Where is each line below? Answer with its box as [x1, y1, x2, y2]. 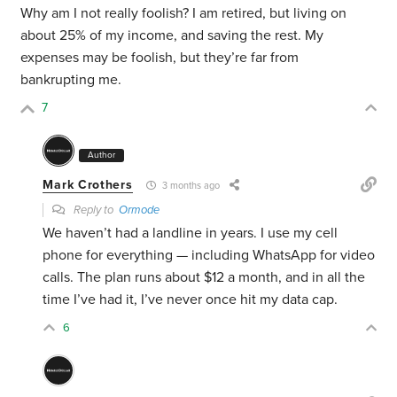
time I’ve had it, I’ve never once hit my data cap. [43, 291, 339, 309]
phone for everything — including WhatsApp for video [43, 246, 376, 265]
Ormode [119, 203, 160, 218]
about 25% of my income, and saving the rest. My [20, 27, 324, 45]
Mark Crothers [43, 177, 133, 193]
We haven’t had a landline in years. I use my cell [43, 224, 339, 243]
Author [88, 150, 116, 161]
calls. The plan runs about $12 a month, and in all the [43, 269, 366, 287]
